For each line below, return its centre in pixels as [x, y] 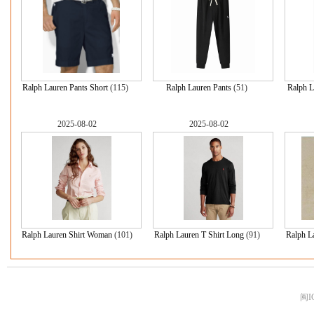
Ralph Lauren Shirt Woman [67, 235]
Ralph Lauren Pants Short [65, 88]
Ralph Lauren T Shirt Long [199, 235]
